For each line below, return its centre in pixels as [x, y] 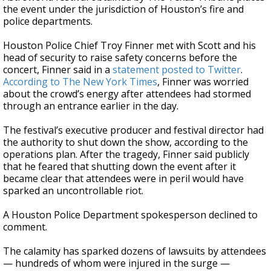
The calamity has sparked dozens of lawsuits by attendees [135, 251]
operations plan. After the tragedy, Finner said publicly [126, 154]
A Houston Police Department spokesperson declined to [130, 215]
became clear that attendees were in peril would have [123, 178]
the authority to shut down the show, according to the [126, 142]
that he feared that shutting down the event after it [119, 166]
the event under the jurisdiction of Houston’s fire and [123, 9]
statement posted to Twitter [177, 70]
